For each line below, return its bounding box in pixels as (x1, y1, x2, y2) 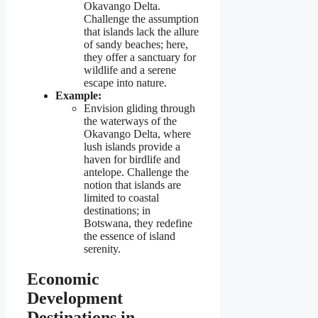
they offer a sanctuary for (84, 51, 196, 64)
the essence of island (84, 230, 175, 243)
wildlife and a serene (84, 64, 176, 77)
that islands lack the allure (84, 26, 199, 38)
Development (27, 289, 123, 308)
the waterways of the (84, 115, 177, 128)
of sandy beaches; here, (84, 38, 188, 51)
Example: (55, 89, 102, 102)
